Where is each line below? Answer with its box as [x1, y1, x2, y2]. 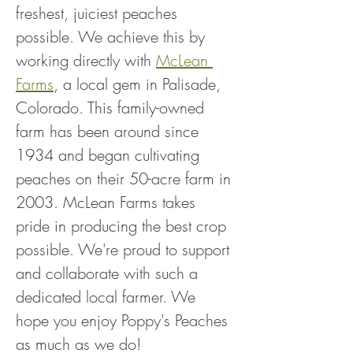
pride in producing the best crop [16, 215, 231, 236]
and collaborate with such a [16, 262, 203, 284]
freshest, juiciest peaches [16, 2, 182, 24]
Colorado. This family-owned [16, 97, 209, 118]
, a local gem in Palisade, [54, 73, 225, 95]
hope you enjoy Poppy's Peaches [16, 310, 232, 331]
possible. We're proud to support [16, 239, 234, 260]
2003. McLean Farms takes [16, 191, 200, 213]
